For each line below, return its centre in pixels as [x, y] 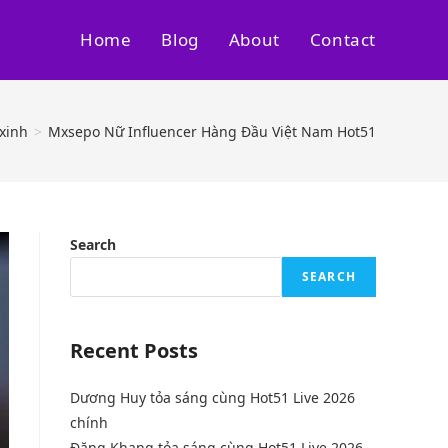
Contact [342, 39]
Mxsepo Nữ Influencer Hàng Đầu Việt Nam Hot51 [212, 131]
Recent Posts [134, 350]
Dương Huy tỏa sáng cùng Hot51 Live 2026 [212, 397]
